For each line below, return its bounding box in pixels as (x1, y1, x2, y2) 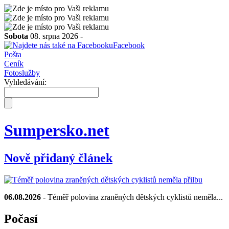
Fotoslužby (4, 68, 40, 77)
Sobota (4, 32, 28, 40)
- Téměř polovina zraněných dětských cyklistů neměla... (41, 192, 223, 201)
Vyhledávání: (4, 78, 47, 86)
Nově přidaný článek (4, 151, 112, 165)
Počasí (4, 212, 38, 225)
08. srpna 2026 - (28, 32, 83, 40)
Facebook (113, 41, 145, 50)
